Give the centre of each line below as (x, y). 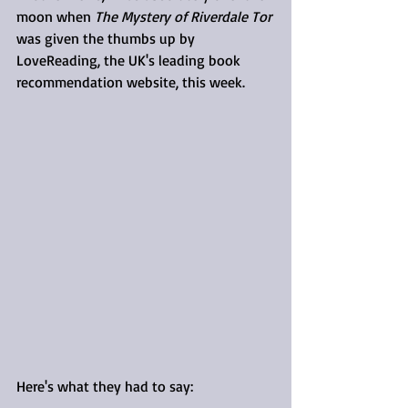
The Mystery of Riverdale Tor (183, 16)
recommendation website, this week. (131, 82)
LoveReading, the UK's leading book (130, 60)
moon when (56, 16)
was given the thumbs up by (107, 38)
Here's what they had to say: (107, 386)
